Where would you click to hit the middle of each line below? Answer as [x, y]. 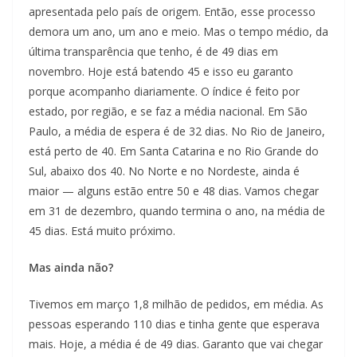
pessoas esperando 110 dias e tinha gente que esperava [174, 324]
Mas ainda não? [71, 268]
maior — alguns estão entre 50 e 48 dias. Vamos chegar [174, 191]
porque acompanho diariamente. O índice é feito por [164, 92]
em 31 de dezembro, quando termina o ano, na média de [177, 211]
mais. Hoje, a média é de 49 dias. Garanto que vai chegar [176, 344]
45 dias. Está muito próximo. [102, 231]
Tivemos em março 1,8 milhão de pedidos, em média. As [176, 304]
